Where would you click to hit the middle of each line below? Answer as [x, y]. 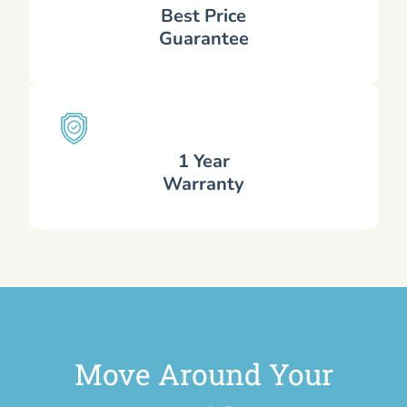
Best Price [203, 15]
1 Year [203, 161]
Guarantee [203, 38]
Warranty [203, 184]
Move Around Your [203, 373]
